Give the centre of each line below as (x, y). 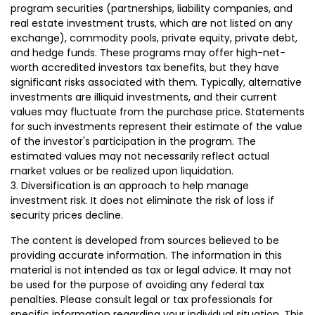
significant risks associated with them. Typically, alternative (156, 83)
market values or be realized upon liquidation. (122, 171)
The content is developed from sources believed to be (145, 241)
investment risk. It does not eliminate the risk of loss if (142, 201)
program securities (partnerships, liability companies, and (152, 9)
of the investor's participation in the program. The (133, 142)
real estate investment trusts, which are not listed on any (152, 24)
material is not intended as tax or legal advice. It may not (151, 270)
